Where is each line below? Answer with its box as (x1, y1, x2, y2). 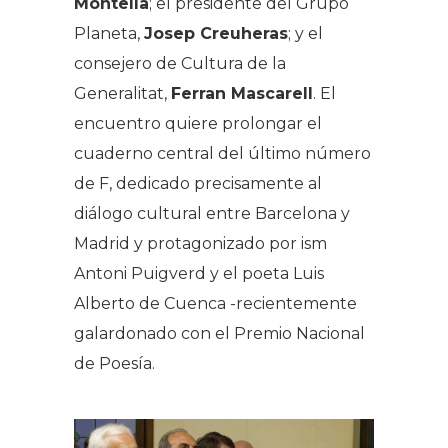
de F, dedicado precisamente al (74, 173, 322, 193)
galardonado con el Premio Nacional (74, 323, 365, 343)
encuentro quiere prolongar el (74, 113, 322, 133)
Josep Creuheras (144, 23, 288, 43)
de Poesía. (74, 353, 155, 373)
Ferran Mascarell (171, 83, 313, 103)
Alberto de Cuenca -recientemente (74, 293, 357, 313)
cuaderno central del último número (74, 143, 371, 163)
